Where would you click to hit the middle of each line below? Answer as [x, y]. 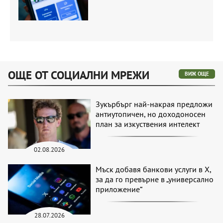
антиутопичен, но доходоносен [151, 114]
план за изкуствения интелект [148, 124]
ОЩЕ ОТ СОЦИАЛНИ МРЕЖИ [79, 75]
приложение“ [119, 189]
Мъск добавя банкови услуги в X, [154, 169]
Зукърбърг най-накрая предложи [154, 104]
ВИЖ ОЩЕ [197, 73]
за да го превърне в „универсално [155, 179]
